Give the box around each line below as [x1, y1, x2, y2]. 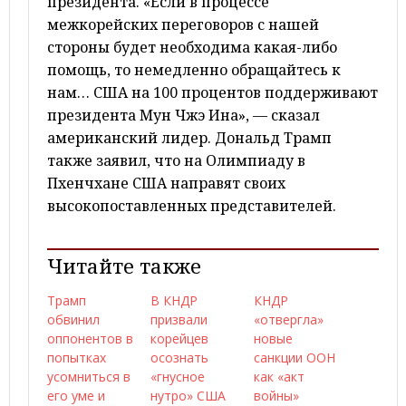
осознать [150, 349, 208, 366]
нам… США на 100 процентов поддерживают [47, 82, 378, 102]
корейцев [150, 330, 208, 347]
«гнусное [150, 368, 205, 385]
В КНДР [150, 292, 198, 309]
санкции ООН [254, 349, 335, 366]
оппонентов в [47, 330, 133, 347]
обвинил [47, 311, 100, 328]
